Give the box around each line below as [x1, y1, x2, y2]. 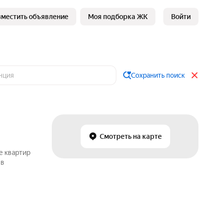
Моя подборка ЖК [88, 13, 148, 21]
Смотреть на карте [99, 132, 162, 140]
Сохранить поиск [131, 71, 185, 79]
